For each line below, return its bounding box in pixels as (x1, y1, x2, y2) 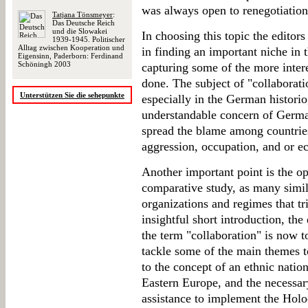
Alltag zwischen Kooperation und (18, 43, 124, 52)
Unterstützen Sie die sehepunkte (20, 91, 124, 99)
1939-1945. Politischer (52, 35, 125, 43)
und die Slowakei (52, 27, 107, 35)
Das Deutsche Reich (52, 19, 115, 27)
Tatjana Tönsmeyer (52, 10, 113, 19)
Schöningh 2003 (18, 60, 71, 68)
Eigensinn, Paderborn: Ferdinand (18, 52, 123, 60)
